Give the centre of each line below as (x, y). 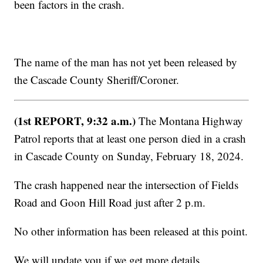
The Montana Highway (190, 121)
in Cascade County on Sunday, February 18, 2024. (129, 156)
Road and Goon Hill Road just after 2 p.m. (110, 203)
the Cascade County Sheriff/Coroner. (97, 80)
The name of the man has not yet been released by (126, 62)
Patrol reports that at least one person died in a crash (130, 139)
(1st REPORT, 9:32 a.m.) (75, 121)
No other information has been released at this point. (131, 231)
